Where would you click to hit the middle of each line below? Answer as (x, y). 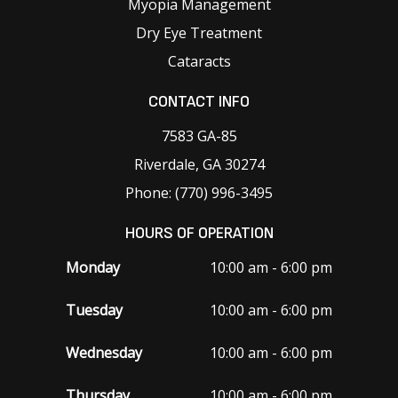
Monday (93, 267)
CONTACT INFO (199, 101)
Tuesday (94, 310)
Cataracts (199, 61)
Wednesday (104, 352)
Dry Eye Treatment (199, 32)
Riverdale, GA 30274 (199, 164)
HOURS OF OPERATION (199, 233)
